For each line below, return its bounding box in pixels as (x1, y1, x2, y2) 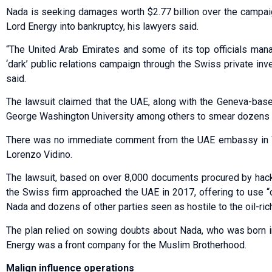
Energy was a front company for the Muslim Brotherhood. (6, 239, 246, 251)
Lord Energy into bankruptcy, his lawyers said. (6, 20, 199, 32)
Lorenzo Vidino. (6, 148, 72, 160)
